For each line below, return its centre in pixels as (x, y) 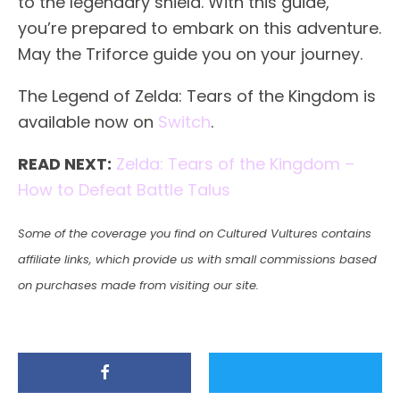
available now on (88, 121)
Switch (184, 121)
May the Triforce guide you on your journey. (190, 54)
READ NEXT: (65, 163)
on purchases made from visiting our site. (138, 285)
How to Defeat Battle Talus (124, 189)
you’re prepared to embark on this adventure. (200, 28)
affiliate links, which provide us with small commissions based (197, 259)
